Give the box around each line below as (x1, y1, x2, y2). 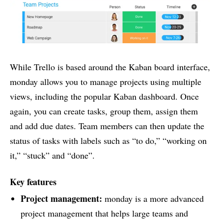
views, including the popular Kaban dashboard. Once (10, 90, 199, 102)
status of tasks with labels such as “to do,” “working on (10, 134, 207, 146)
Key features (10, 175, 56, 188)
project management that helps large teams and (20, 207, 188, 219)
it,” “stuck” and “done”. (10, 149, 95, 161)
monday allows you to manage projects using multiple (10, 75, 201, 87)
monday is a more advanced (102, 192, 204, 204)
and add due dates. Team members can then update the (10, 119, 204, 132)
